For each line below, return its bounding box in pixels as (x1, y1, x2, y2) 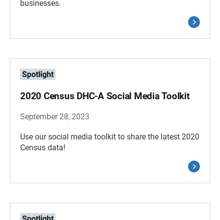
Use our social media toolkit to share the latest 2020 (20, 132, 199, 141)
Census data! (20, 143, 65, 152)
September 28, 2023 (20, 112, 89, 121)
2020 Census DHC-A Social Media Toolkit (20, 90, 190, 102)
